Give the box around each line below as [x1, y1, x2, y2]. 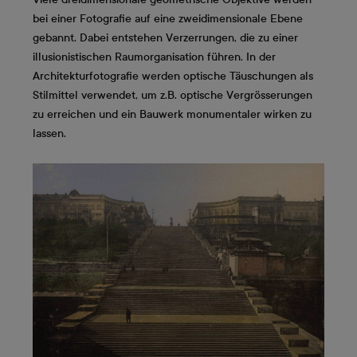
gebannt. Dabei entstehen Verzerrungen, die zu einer [33, 30, 298, 45]
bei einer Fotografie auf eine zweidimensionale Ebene [33, 11, 303, 25]
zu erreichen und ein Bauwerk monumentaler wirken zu [33, 107, 312, 121]
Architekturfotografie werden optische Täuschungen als [33, 69, 313, 83]
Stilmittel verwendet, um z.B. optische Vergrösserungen [33, 88, 312, 102]
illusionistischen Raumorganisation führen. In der [33, 49, 276, 64]
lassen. [33, 126, 66, 140]
